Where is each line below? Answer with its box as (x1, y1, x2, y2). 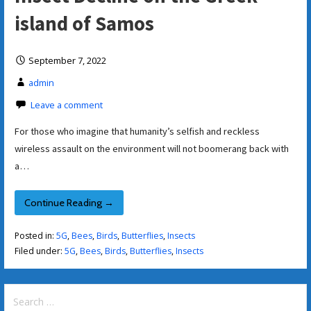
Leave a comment (30, 99, 103, 112)
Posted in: (14, 230, 56, 242)
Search (3, 285, 36, 298)
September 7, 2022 (28, 54, 106, 67)
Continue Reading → (24, 196, 114, 209)
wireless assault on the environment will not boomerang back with (14, 142, 289, 155)
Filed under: (14, 245, 65, 258)
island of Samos (14, 11, 154, 37)
